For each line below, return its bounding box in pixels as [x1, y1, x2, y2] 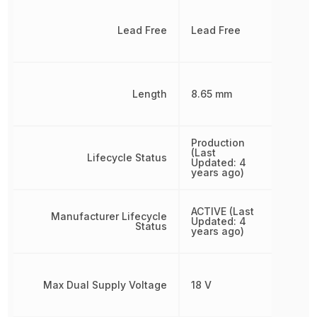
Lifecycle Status [86, 151, 167, 163]
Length [132, 87, 167, 100]
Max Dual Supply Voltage [42, 278, 167, 291]
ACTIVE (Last [190, 204, 254, 217]
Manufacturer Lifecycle [50, 209, 167, 222]
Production [190, 136, 245, 149]
